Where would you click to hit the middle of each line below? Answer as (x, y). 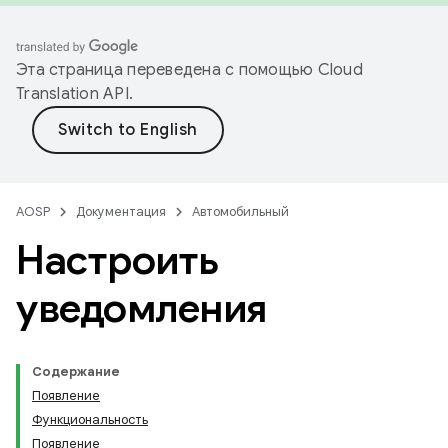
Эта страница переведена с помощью (167, 70)
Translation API (72, 94)
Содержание (76, 371)
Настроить (117, 260)
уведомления (141, 308)
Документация (121, 211)
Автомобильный (240, 211)
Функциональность (90, 419)
